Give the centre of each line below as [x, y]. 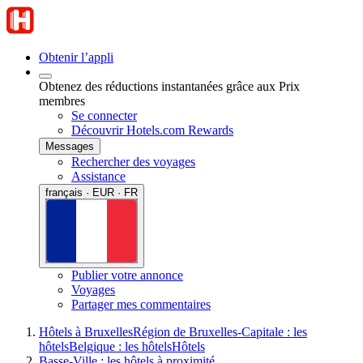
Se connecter [104, 115]
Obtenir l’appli [76, 57]
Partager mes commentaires [141, 304]
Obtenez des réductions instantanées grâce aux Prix [169, 86]
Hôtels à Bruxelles [86, 331]
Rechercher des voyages [133, 162]
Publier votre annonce [127, 275]
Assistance [98, 176]
